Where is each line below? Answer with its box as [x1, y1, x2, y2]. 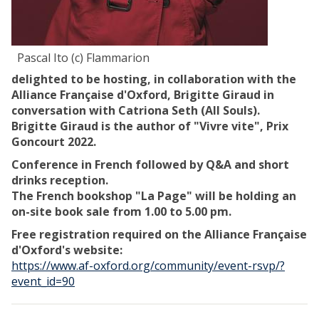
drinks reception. [11, 172, 108, 189]
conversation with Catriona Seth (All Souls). [11, 103, 260, 119]
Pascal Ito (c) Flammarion [17, 50, 150, 66]
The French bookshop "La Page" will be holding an [11, 188, 296, 204]
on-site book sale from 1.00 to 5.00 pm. [11, 204, 231, 220]
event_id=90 [11, 273, 75, 290]
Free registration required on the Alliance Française [11, 226, 307, 243]
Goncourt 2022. [11, 134, 96, 150]
